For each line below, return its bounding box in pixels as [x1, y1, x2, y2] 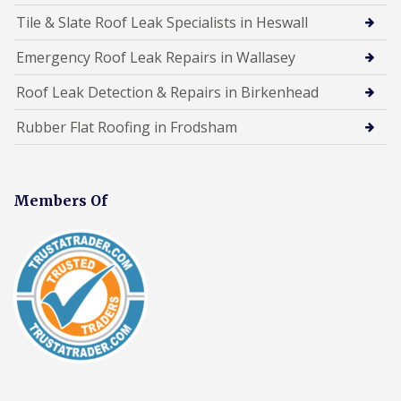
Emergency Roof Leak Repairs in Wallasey [16, 47, 295, 67]
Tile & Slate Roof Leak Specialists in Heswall [16, 12, 308, 32]
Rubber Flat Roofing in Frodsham [16, 116, 237, 137]
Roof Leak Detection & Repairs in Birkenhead [16, 81, 319, 102]
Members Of [13, 191, 107, 209]
